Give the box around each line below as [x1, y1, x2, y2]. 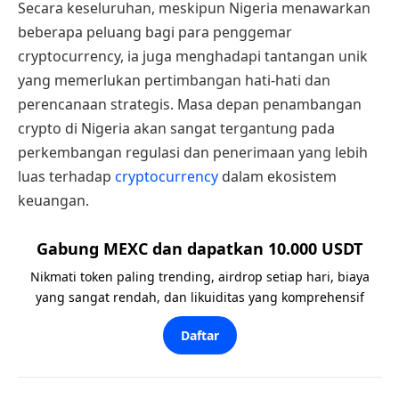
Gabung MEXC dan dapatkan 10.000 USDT [37, 238, 362, 260]
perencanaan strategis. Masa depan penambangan [18, 94, 362, 115]
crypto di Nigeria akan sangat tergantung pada [18, 118, 335, 139]
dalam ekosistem [218, 167, 337, 187]
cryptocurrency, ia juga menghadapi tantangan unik [18, 46, 368, 67]
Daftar [180, 327, 219, 345]
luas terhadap [18, 167, 115, 187]
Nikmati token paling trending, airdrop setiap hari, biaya [29, 268, 370, 286]
